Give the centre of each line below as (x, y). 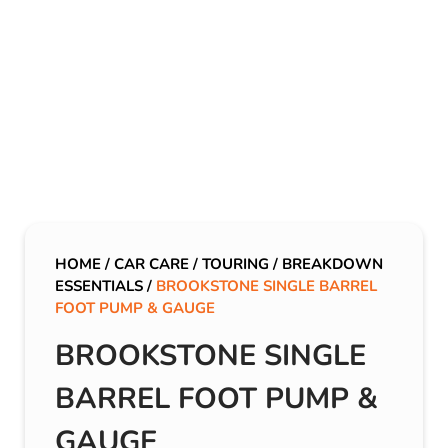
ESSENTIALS (99, 286)
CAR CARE (151, 264)
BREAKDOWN (332, 264)
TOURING (235, 264)
